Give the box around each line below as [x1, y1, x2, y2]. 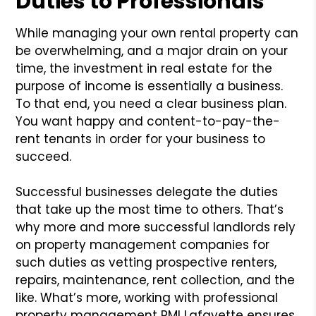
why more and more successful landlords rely [16, 218, 296, 236]
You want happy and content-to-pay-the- [16, 112, 281, 130]
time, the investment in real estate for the [16, 59, 273, 77]
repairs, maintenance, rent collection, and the [16, 271, 296, 288]
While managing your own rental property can [16, 24, 299, 42]
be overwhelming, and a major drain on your [16, 42, 288, 59]
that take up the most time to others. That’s [16, 200, 284, 218]
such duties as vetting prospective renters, [16, 253, 277, 271]
